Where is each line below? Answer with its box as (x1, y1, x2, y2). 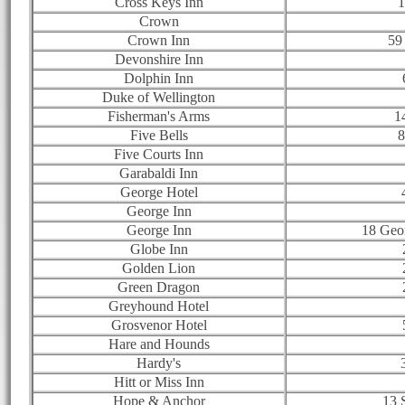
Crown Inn (127, 32, 190, 48)
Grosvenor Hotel (110, 316, 207, 333)
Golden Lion (122, 259, 195, 276)
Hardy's (137, 354, 181, 371)
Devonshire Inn (114, 51, 203, 67)
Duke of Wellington (102, 89, 215, 105)
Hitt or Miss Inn (113, 373, 204, 390)
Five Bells (129, 127, 188, 143)
